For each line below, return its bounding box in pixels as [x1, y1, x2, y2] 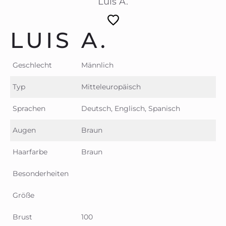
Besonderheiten [13, 168, 69, 178]
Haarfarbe [13, 147, 47, 156]
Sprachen [13, 103, 45, 113]
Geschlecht [13, 60, 52, 70]
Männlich [81, 60, 114, 70]
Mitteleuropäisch [81, 82, 141, 91]
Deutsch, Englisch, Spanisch [81, 103, 180, 113]
